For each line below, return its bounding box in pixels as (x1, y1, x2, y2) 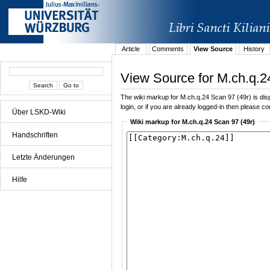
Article (121, 45, 140, 53)
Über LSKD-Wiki (12, 108, 66, 117)
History (243, 45, 265, 53)
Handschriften (12, 130, 58, 139)
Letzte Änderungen (12, 152, 75, 162)
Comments (152, 45, 184, 53)
